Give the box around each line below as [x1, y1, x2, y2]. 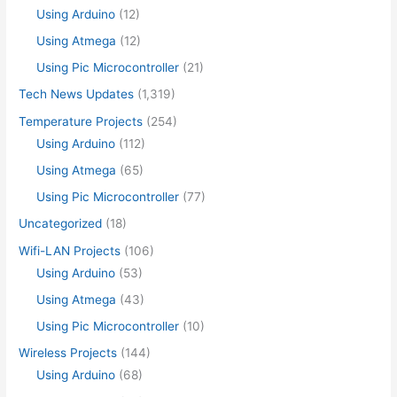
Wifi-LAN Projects [19, 243, 121, 258]
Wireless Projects [19, 346, 118, 361]
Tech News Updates [19, 87, 135, 102]
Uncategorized [19, 216, 103, 231]
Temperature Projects [19, 113, 144, 128]
